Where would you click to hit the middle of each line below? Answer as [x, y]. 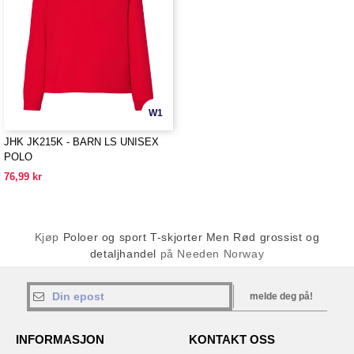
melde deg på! [281, 296]
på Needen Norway [212, 254]
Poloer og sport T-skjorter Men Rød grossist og [191, 237]
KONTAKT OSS [232, 339]
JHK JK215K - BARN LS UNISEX [81, 142]
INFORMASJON [60, 339]
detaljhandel [125, 254]
